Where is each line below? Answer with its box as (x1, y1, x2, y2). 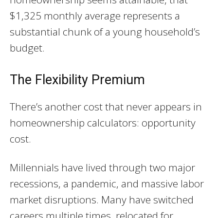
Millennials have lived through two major (10, 160, 195, 174)
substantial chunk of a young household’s (10, 24, 200, 38)
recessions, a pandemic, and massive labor (10, 176, 204, 190)
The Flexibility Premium (10, 72, 145, 88)
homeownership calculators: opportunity (10, 115, 196, 129)
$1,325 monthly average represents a (10, 8, 180, 22)
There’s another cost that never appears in (10, 99, 202, 113)
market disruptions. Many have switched (10, 192, 194, 206)
